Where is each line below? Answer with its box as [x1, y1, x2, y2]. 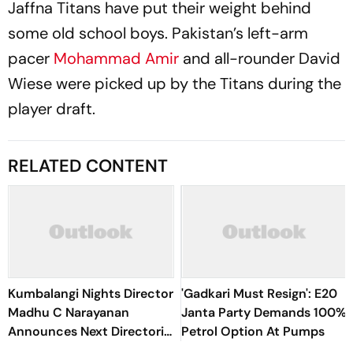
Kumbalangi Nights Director [8, 285, 173, 302]
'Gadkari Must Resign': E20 [181, 285, 337, 302]
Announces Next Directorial [8, 323, 174, 340]
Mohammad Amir [54, 48, 179, 69]
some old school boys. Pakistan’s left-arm [8, 23, 308, 43]
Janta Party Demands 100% [181, 304, 347, 321]
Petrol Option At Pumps [181, 323, 325, 340]
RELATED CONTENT [8, 154, 168, 177]
